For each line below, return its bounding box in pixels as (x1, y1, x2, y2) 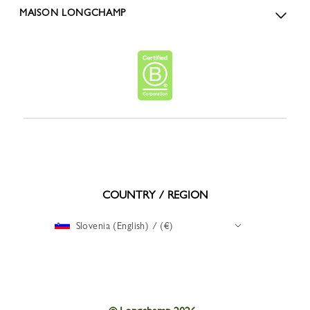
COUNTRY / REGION (102, 188, 208, 201)
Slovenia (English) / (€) (75, 219, 174, 231)
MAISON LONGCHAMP (19, 6, 127, 18)
